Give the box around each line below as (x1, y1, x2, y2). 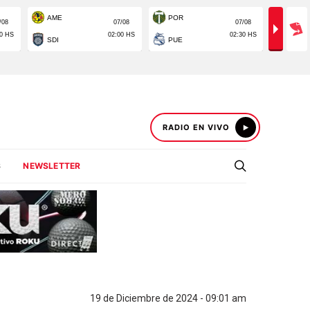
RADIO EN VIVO (163, 122, 230, 132)
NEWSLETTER (23, 161, 81, 171)
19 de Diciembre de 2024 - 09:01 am (90, 293, 246, 304)
